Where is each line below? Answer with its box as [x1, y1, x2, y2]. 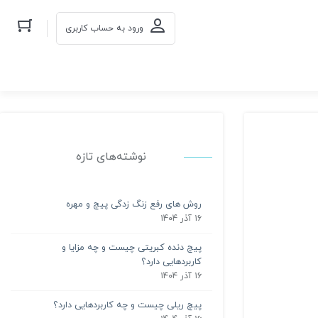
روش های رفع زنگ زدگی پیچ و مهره [65, 197, 202, 211]
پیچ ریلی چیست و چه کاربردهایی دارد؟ [53, 298, 202, 312]
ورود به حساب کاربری [65, 22, 143, 34]
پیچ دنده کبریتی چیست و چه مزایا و [61, 241, 202, 254]
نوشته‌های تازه [76, 148, 147, 165]
